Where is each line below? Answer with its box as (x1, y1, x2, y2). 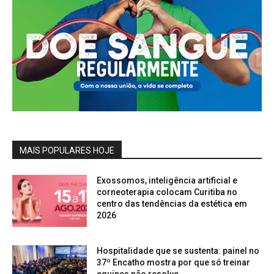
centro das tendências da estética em (97, 198, 248, 209)
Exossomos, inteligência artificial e (97, 175, 238, 185)
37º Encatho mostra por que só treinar (97, 257, 251, 268)
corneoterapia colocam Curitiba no (97, 187, 238, 197)
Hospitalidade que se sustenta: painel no (97, 246, 260, 256)
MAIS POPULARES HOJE (20, 145, 114, 155)
